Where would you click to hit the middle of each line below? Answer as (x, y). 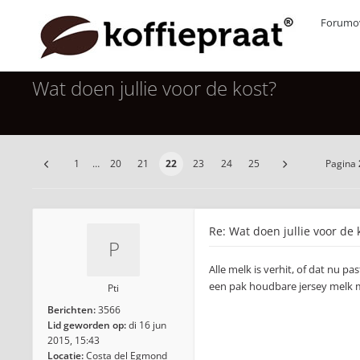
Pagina (342, 164)
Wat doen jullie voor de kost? (154, 88)
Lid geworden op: (87, 325)
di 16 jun (147, 325)
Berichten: (72, 310)
